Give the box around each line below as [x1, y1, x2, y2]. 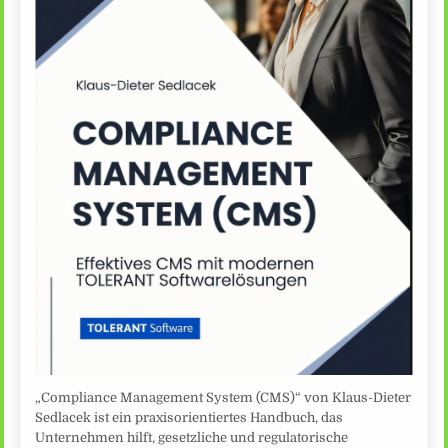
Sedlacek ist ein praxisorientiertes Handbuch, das [35, 409, 344, 425]
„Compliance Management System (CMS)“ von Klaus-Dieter [35, 389, 412, 405]
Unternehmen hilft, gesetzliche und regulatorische [35, 429, 349, 445]
